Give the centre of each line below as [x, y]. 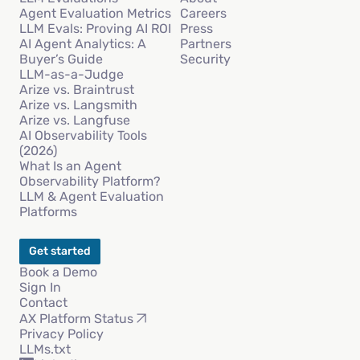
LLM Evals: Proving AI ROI [95, 29]
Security [205, 59]
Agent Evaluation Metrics [95, 14]
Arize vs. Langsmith [78, 105]
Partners [206, 44]
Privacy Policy [61, 334]
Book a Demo [58, 272]
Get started [60, 252]
